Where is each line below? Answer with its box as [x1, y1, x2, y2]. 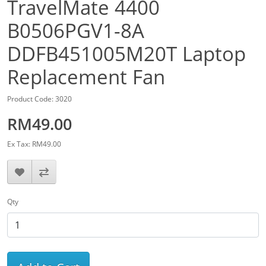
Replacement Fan [7, 64, 165, 91]
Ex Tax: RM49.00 [7, 139, 61, 150]
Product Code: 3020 [7, 94, 72, 104]
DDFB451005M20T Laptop [7, 40, 246, 68]
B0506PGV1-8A [7, 17, 144, 45]
